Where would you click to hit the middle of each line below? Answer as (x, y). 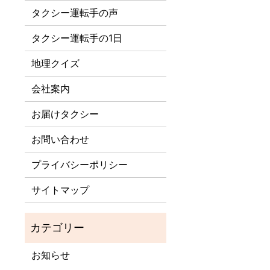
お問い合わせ (61, 140)
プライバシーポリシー (80, 165)
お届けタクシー (65, 114)
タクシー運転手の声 (75, 13)
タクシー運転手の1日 (77, 38)
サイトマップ (61, 190)
